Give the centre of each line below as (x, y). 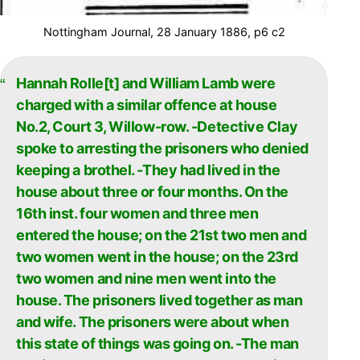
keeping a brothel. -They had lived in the (148, 170)
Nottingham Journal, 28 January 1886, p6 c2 (164, 32)
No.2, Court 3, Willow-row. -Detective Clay (157, 127)
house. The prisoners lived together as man (160, 300)
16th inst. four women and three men (137, 213)
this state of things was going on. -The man (157, 344)
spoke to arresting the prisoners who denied (162, 148)
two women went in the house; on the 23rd (157, 257)
